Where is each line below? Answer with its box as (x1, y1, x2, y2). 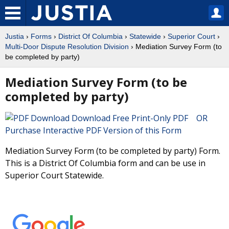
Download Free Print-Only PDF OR (70, 112, 214, 124)
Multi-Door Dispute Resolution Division (5, 42, 129, 51)
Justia (5, 32, 24, 40)
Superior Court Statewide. (5, 170, 104, 181)
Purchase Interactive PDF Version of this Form (5, 125, 181, 136)
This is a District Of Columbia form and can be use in (5, 157, 205, 169)
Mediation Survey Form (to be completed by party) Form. (5, 145, 220, 156)
